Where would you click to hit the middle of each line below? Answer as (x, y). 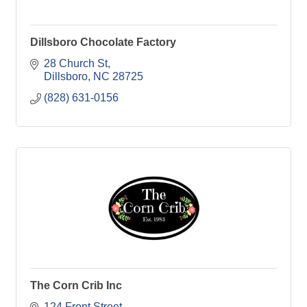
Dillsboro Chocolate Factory (103, 42)
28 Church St (76, 63)
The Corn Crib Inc (76, 285)
